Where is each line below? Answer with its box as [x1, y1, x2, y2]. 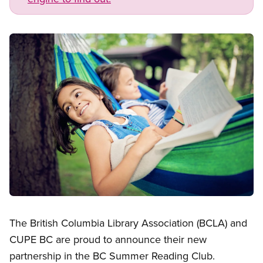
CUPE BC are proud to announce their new [9, 232, 207, 247]
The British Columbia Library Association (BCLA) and [9, 215, 247, 231]
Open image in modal [9, 196, 97, 210]
